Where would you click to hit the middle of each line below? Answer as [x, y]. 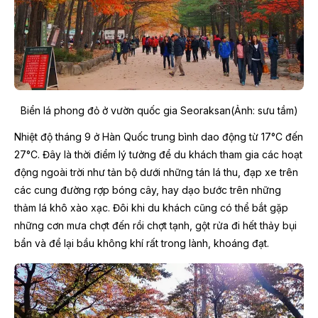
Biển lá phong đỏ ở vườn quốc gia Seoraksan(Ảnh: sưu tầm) [159, 110]
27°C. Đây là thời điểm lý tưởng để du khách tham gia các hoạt [158, 154]
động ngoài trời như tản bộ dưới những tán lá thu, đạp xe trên [156, 172]
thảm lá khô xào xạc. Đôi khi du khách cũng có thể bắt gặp [151, 207]
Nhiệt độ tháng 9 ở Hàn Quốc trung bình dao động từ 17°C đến [159, 136]
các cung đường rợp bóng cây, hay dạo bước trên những [148, 190]
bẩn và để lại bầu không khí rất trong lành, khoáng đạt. [142, 243]
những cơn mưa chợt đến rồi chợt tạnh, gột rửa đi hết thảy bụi [155, 225]
